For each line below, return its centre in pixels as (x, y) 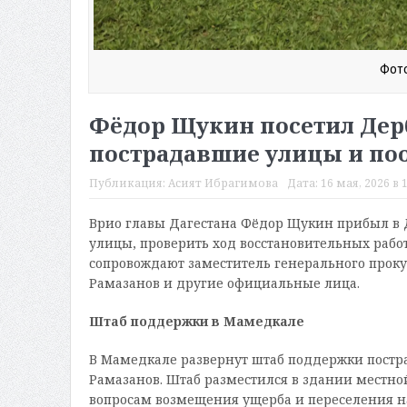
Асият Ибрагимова (223, 184)
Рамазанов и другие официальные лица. (224, 283)
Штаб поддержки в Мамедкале (196, 322)
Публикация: (128, 184)
